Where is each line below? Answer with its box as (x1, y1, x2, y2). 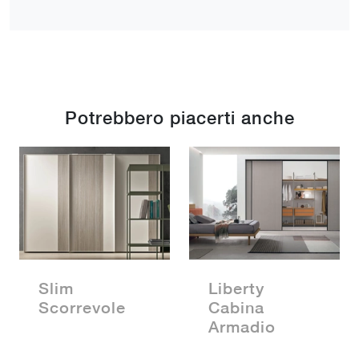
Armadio (208, 317, 276, 336)
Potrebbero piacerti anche (64, 107, 295, 128)
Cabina (208, 297, 264, 317)
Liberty (208, 278, 264, 297)
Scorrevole (38, 297, 126, 317)
